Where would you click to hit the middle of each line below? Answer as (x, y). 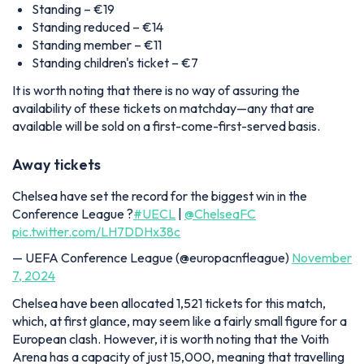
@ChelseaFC (220, 213)
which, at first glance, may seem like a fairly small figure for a (180, 321)
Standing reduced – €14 (97, 26)
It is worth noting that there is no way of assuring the (156, 90)
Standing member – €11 (97, 44)
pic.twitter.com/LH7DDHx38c (96, 231)
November (322, 257)
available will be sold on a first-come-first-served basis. (166, 126)
